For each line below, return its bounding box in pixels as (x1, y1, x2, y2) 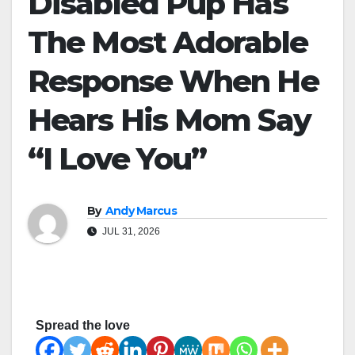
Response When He (28, 62, 319, 100)
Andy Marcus (105, 203, 177, 218)
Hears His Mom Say (28, 101, 311, 139)
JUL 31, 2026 (100, 225, 160, 237)
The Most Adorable (28, 23, 307, 61)
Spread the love (36, 318, 130, 332)
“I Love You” (28, 139, 207, 177)
